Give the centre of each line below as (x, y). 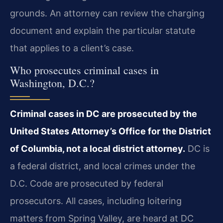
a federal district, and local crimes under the (103, 166)
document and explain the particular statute (103, 30)
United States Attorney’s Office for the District (111, 131)
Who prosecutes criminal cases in (84, 70)
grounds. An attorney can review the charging (107, 13)
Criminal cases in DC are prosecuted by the (104, 114)
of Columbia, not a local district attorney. (98, 149)
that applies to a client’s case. (72, 48)
